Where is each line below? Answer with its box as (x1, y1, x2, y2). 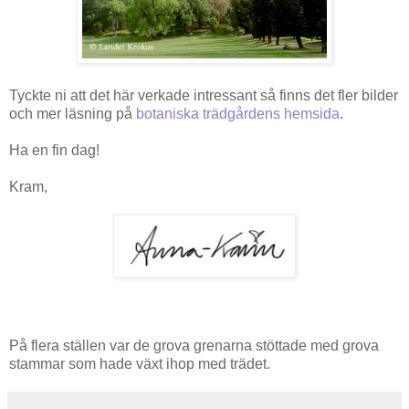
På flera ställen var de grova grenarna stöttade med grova (9, 337, 379, 353)
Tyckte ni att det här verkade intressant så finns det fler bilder (9, 87, 398, 103)
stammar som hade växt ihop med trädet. (9, 355, 270, 372)
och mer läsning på (9, 105, 136, 121)
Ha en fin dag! (9, 142, 100, 158)
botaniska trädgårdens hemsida (136, 105, 340, 121)
